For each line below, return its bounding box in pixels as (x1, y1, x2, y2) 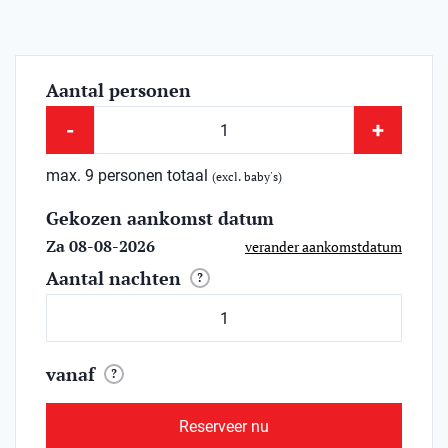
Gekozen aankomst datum (46, 206, 274, 231)
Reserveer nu (179, 417, 269, 437)
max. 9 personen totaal (46, 166, 212, 186)
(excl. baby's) (212, 169, 282, 185)
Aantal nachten (46, 266, 181, 291)
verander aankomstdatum (245, 236, 402, 256)
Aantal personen (46, 78, 191, 103)
